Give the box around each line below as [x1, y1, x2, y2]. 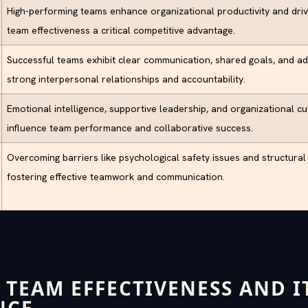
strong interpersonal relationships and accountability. [7, 73, 245, 85]
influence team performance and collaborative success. [7, 122, 253, 134]
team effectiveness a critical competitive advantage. [7, 24, 235, 36]
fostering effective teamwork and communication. [7, 170, 225, 183]
